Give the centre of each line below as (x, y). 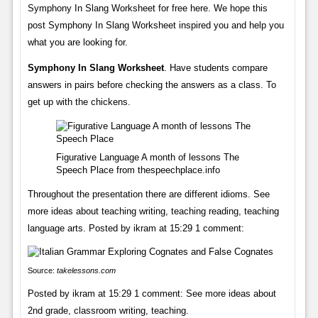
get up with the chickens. (79, 102)
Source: (42, 270)
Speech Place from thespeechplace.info (138, 170)
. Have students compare (215, 67)
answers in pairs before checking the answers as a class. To (152, 84)
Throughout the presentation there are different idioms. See (148, 194)
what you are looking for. (77, 42)
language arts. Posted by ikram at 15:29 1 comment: (136, 228)
